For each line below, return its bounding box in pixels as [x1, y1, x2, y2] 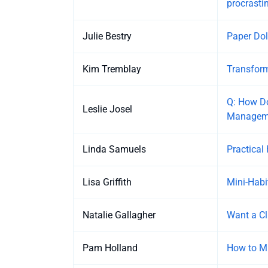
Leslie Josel [83, 103, 132, 115]
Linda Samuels [83, 144, 146, 156]
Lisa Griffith [83, 176, 132, 188]
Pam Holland [83, 242, 138, 254]
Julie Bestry [83, 31, 132, 42]
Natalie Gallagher [83, 209, 156, 221]
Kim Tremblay [83, 63, 141, 75]
